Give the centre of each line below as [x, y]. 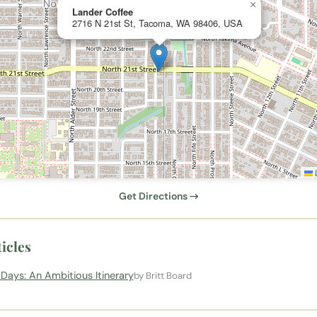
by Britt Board [162, 275]
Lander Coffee [103, 11]
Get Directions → [158, 196]
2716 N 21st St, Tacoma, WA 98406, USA [157, 23]
